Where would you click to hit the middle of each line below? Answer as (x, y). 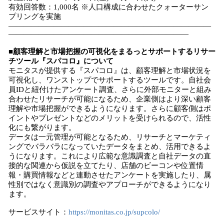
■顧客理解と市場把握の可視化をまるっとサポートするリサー (112, 51)
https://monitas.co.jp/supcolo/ (114, 212)
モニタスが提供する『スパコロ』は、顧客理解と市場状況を (110, 70)
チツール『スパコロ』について (61, 61)
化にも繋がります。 (42, 127)
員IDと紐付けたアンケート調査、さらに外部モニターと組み (110, 89)
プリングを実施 (35, 16)
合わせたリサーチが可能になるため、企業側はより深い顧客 (110, 99)
